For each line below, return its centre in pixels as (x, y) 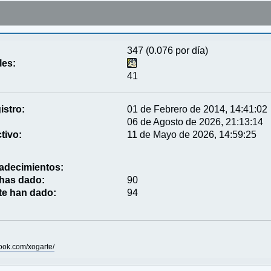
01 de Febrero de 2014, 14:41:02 (198, 109)
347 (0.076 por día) (168, 50)
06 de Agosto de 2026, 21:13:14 (195, 122)
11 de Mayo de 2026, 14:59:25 (192, 134)
